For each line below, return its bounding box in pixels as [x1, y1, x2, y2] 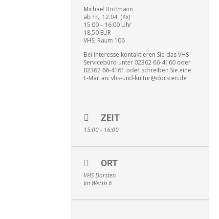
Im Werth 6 [84, 179, 112, 187]
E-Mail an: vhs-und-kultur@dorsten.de [84, 74, 187, 82]
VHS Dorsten [84, 171, 116, 179]
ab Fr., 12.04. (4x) [84, 13, 130, 21]
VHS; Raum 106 [84, 36, 125, 44]
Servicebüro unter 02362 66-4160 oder [84, 58, 191, 66]
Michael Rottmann [84, 5, 133, 13]
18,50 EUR [84, 28, 111, 37]
